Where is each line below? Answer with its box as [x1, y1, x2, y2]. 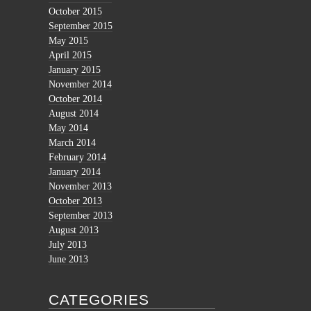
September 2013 [49, 210, 112, 221]
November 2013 [49, 181, 112, 192]
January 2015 [49, 65, 101, 76]
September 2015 [49, 21, 112, 32]
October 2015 [49, 6, 102, 17]
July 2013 [49, 239, 87, 251]
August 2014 [49, 108, 99, 119]
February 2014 [49, 152, 106, 163]
